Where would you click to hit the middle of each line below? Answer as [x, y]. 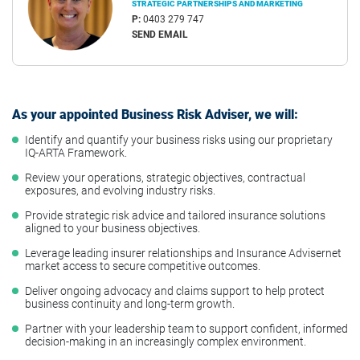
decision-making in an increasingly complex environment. [166, 341]
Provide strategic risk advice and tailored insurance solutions [175, 215]
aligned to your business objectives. [112, 228]
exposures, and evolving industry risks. [120, 190]
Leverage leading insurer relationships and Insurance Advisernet [183, 253]
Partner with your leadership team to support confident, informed [186, 328]
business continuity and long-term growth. [130, 303]
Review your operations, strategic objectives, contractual [165, 177]
